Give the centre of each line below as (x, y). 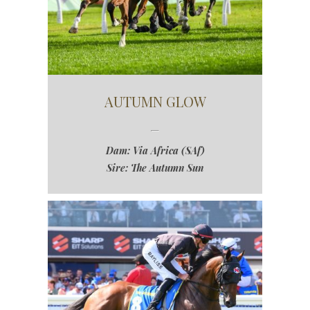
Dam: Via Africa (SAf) (155, 151)
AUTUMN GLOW (155, 102)
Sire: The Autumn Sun (155, 168)
